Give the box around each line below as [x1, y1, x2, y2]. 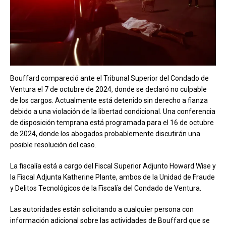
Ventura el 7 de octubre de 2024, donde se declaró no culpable [10, 85, 207, 93]
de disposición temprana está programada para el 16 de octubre [10, 118, 214, 127]
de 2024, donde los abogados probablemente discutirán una [10, 129, 200, 138]
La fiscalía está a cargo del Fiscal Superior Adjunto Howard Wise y [10, 161, 216, 170]
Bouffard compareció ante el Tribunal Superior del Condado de [10, 74, 209, 82]
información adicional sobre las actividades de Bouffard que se [10, 216, 210, 224]
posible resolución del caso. [10, 140, 96, 149]
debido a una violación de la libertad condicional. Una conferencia [10, 107, 215, 116]
